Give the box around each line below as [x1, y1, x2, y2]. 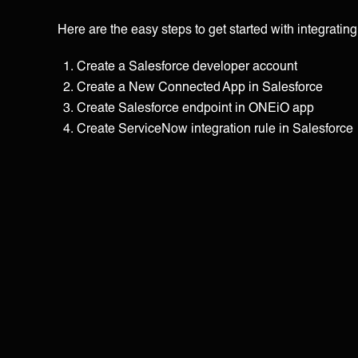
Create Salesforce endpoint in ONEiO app [77, 98, 314, 114]
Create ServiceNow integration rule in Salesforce [77, 119, 353, 135]
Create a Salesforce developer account [77, 57, 297, 73]
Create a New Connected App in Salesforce [77, 78, 323, 93]
